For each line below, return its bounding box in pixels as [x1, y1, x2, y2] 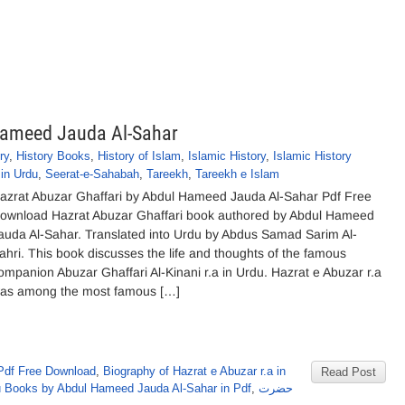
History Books [16, 149, 90, 163]
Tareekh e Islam [195, 167, 279, 181]
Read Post [321, 365, 376, 379]
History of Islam [98, 149, 181, 163]
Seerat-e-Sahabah [45, 167, 139, 181]
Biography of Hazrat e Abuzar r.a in [103, 364, 286, 378]
